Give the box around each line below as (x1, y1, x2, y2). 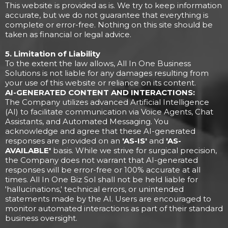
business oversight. (5, 213, 77, 223)
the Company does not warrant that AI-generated (5, 155, 198, 165)
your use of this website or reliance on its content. (5, 78, 196, 88)
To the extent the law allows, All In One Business (5, 59, 191, 68)
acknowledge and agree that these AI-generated (5, 126, 195, 136)
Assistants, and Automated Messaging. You (5, 117, 168, 126)
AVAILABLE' (5, 146, 51, 155)
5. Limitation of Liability (5, 49, 100, 59)
